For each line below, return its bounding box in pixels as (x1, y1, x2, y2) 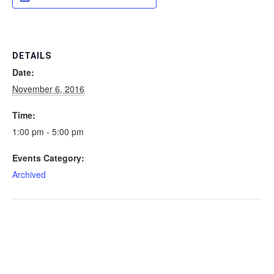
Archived (12, 168, 46, 181)
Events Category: (12, 152, 84, 165)
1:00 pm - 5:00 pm (12, 125, 84, 138)
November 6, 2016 (12, 83, 84, 95)
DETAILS (12, 51, 51, 61)
